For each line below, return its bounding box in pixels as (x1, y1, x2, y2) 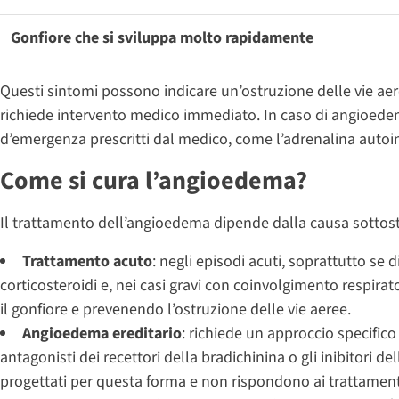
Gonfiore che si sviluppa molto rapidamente (11, 26, 313, 49)
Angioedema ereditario (22, 322, 182, 345)
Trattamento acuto (22, 249, 152, 273)
